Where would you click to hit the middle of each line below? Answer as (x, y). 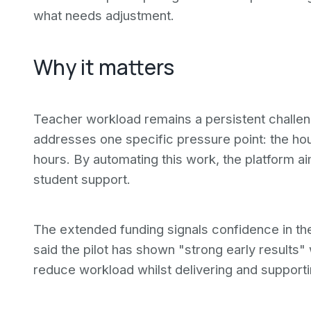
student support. (82, 179)
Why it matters (104, 67)
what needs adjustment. (104, 15)
